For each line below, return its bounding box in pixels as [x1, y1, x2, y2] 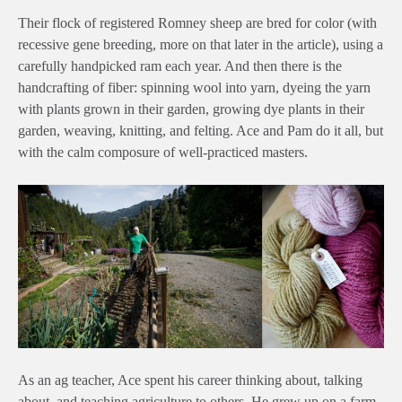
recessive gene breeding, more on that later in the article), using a [18, 37, 383, 53]
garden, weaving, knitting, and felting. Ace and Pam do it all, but [18, 123, 383, 139]
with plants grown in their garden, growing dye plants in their [18, 101, 364, 118]
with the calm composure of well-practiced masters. [18, 144, 308, 161]
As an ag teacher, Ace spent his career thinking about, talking [18, 371, 363, 388]
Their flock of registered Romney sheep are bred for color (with [18, 15, 377, 31]
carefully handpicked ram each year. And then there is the [18, 58, 342, 74]
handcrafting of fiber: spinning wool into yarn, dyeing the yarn [18, 80, 371, 96]
